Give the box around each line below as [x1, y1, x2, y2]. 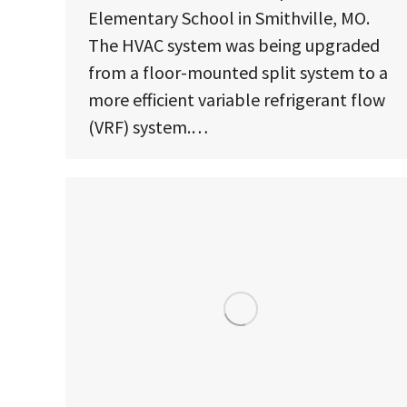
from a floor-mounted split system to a [88, 61, 388, 84]
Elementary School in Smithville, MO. [88, 6, 370, 30]
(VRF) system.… [88, 115, 208, 139]
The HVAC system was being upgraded [88, 34, 380, 57]
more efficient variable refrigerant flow [88, 88, 385, 112]
